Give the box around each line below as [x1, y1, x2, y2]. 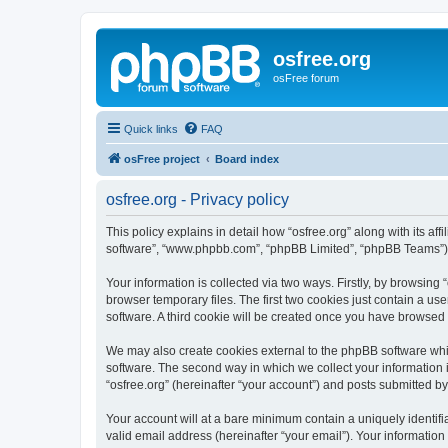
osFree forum [273, 72, 339, 84]
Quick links [124, 122, 178, 135]
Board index [215, 152, 279, 165]
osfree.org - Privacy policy [106, 190, 289, 208]
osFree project [124, 152, 200, 165]
